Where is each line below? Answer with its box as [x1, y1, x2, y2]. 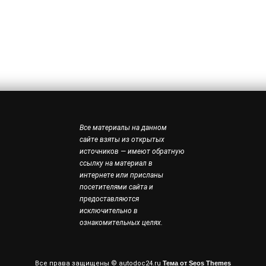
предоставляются [79, 195, 139, 204]
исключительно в [79, 207, 138, 216]
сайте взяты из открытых [79, 135, 164, 144]
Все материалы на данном [79, 123, 167, 132]
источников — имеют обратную [79, 147, 185, 156]
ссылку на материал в [79, 159, 153, 168]
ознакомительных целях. [79, 218, 163, 227]
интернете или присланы [79, 171, 163, 180]
